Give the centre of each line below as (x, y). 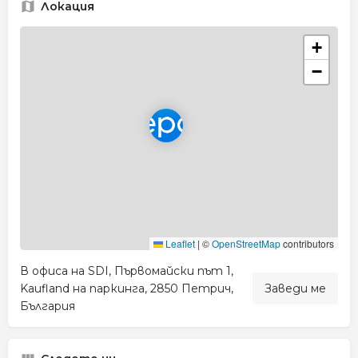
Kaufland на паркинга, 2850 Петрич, (127, 288)
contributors (307, 243)
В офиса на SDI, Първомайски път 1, (127, 270)
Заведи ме (295, 288)
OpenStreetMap (246, 243)
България (48, 306)
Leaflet (179, 243)
